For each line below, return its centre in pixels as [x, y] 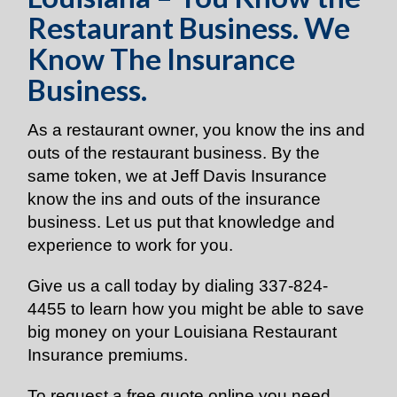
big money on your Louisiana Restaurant [183, 332]
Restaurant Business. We [189, 27]
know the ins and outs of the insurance [175, 199]
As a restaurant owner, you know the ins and [197, 130]
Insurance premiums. [110, 355]
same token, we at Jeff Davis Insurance [178, 176]
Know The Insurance [162, 58]
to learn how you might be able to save [216, 309]
